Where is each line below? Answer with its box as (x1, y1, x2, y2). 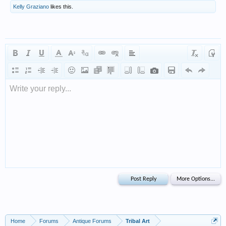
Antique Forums (73, 218, 111, 224)
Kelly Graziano (13, 4, 49, 10)
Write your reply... (10, 84, 71, 93)
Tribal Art (126, 218, 150, 224)
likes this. (49, 4, 73, 10)
